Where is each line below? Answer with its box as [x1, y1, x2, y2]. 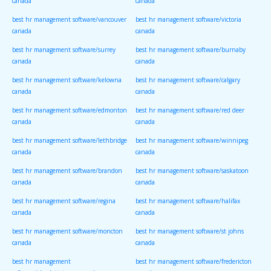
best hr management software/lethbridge [12, 136, 127, 145]
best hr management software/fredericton [135, 257, 252, 266]
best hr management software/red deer [135, 106, 244, 115]
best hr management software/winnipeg [135, 136, 248, 145]
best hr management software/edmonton [12, 106, 127, 115]
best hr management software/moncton [12, 227, 123, 236]
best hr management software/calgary [135, 76, 240, 85]
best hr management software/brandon [12, 166, 122, 175]
